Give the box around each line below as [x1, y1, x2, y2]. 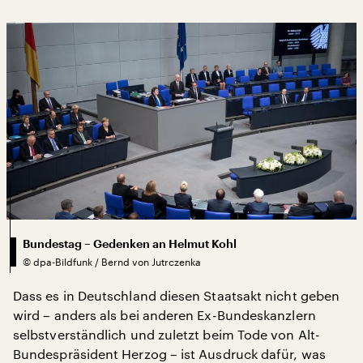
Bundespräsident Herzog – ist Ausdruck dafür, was [13, 345, 326, 361]
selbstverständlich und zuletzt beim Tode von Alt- [13, 326, 320, 342]
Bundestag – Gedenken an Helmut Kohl [23, 237, 237, 250]
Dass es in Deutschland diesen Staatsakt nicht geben [13, 287, 340, 303]
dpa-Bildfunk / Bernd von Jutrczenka [33, 255, 201, 267]
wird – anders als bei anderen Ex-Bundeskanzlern [13, 306, 316, 322]
